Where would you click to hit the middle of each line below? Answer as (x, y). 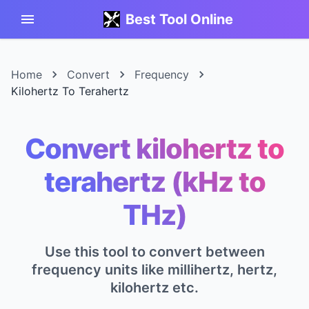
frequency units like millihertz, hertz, (154, 270)
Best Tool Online (179, 19)
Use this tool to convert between (154, 252)
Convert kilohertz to (154, 149)
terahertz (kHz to (154, 182)
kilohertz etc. (154, 288)
